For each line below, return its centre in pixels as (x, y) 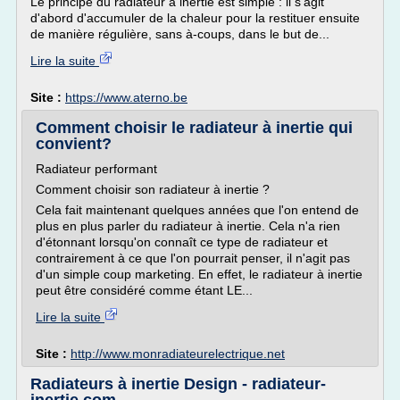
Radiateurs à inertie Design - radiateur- (178, 384)
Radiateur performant (96, 169)
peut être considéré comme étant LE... (144, 290)
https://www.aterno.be (126, 97)
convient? (74, 144)
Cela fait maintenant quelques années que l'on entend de (197, 210)
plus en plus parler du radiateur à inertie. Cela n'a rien (188, 226)
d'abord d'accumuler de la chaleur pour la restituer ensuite (195, 18)
